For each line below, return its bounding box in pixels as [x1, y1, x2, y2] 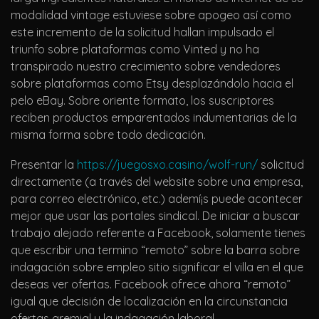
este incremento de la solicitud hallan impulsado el [11, 25, 274, 40]
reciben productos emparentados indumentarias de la [11, 110, 297, 125]
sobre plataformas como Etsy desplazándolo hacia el [11, 76, 293, 91]
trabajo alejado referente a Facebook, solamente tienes [11, 226, 305, 241]
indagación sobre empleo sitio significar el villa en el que [11, 260, 303, 275]
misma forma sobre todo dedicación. [11, 127, 206, 142]
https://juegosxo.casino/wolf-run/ [77, 157, 258, 172]
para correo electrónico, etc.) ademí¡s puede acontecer [11, 192, 303, 206]
